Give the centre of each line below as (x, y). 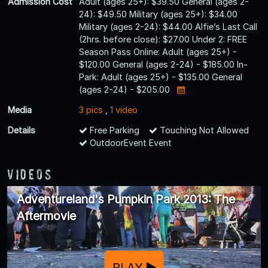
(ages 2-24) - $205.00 (126, 89)
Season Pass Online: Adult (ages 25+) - (158, 51)
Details (22, 130)
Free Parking (113, 130)
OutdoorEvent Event (130, 142)
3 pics (91, 109)
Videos (30, 174)
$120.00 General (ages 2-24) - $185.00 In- (163, 64)
